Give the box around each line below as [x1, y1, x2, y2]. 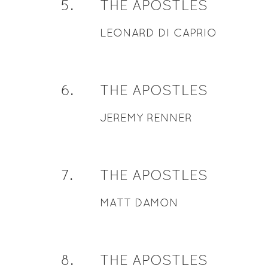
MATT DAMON [99, 196, 178, 209]
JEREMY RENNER [99, 111, 192, 124]
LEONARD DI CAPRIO [99, 26, 217, 39]
